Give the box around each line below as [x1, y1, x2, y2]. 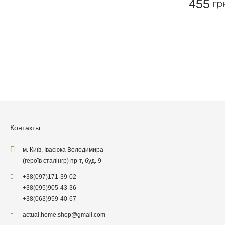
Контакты [10, 124, 40, 132]
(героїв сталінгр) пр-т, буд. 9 [23, 157, 101, 164]
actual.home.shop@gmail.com [23, 211, 105, 218]
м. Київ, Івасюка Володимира [23, 146, 103, 153]
